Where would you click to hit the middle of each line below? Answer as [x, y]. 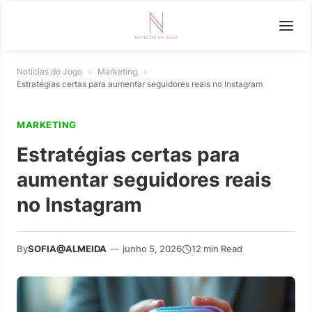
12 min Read [217, 249]
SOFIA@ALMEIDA [67, 249]
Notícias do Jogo [49, 71]
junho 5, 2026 [152, 249]
